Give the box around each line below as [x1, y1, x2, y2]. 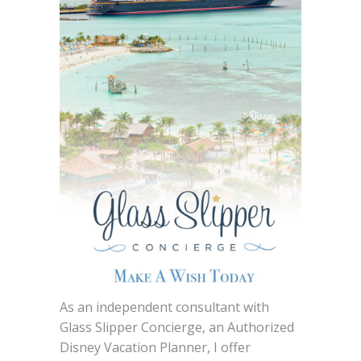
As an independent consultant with [60, 297, 269, 316]
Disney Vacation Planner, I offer [60, 338, 251, 356]
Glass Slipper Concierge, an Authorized [60, 317, 294, 336]
